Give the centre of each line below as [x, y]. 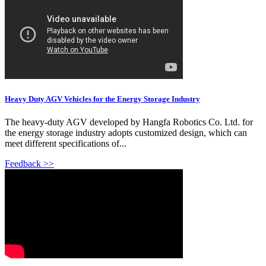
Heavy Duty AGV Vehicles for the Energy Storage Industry [102, 99]
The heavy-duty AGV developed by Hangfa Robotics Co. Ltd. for [129, 122]
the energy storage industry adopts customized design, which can [126, 133]
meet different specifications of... [66, 144]
